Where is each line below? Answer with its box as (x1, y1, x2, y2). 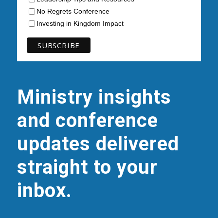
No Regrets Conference (36, 7, 109, 15)
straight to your (17, 155, 158, 179)
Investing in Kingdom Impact (36, 19, 124, 27)
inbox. (17, 179, 72, 202)
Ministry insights (17, 85, 171, 109)
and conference (17, 109, 158, 132)
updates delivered (17, 132, 179, 155)
